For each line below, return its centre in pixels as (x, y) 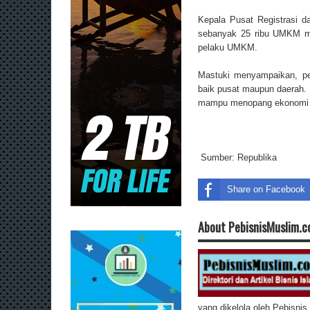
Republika (257, 157)
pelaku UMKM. (228, 48)
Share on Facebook (266, 189)
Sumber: (218, 157)
